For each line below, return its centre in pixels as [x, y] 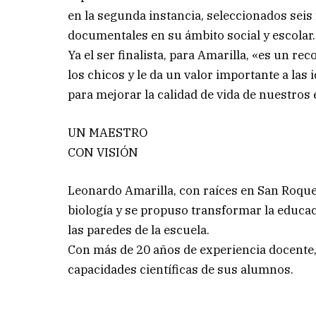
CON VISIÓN [103, 152]
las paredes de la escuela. [139, 230]
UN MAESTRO [108, 132]
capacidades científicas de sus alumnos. [181, 269]
